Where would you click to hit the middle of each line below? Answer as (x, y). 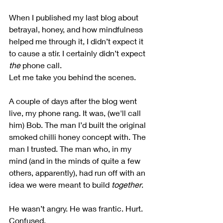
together (126, 185)
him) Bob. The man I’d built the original (78, 125)
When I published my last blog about (75, 17)
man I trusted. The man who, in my (71, 149)
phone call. (41, 65)
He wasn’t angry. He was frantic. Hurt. (77, 209)
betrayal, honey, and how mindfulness (77, 29)
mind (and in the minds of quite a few (76, 161)
